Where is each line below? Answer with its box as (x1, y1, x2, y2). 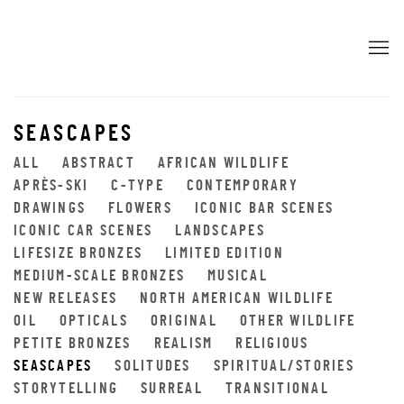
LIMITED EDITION (165, 248, 284, 261)
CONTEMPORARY (186, 180, 298, 193)
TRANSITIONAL (225, 383, 329, 396)
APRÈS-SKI (14, 180, 89, 193)
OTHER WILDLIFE (239, 316, 356, 328)
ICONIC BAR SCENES (194, 203, 334, 216)
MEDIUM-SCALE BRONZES (14, 271, 185, 283)
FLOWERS (108, 203, 172, 216)
